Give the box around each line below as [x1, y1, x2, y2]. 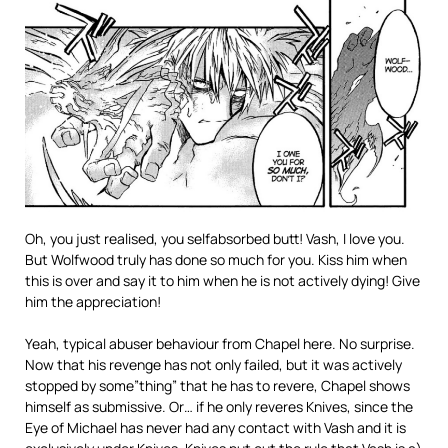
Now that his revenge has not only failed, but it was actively [25, 355, 402, 375]
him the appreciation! [25, 292, 161, 312]
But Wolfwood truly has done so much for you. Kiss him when [25, 250, 407, 270]
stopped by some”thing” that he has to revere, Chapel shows [25, 376, 410, 396]
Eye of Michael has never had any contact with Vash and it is [25, 418, 406, 438]
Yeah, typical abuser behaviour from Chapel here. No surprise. [25, 334, 415, 354]
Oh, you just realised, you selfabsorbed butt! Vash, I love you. [25, 229, 405, 249]
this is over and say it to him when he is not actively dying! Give [25, 271, 420, 291]
